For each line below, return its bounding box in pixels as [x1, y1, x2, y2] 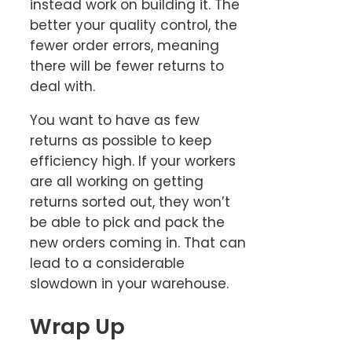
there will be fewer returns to [30, 56, 224, 75]
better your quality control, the [30, 15, 237, 35]
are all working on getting [30, 171, 203, 191]
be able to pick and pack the [30, 212, 225, 232]
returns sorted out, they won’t [30, 192, 230, 211]
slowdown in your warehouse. [30, 273, 229, 293]
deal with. [30, 76, 95, 96]
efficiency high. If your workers [30, 151, 236, 170]
